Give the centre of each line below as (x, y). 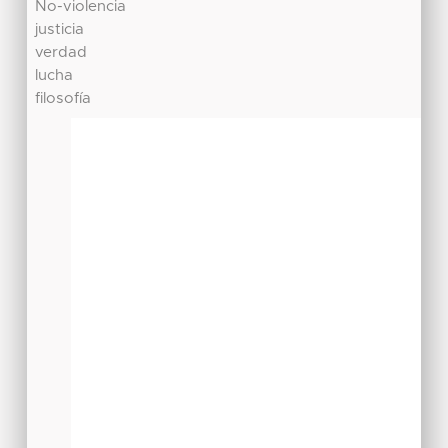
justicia (60, 30)
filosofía (63, 99)
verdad (61, 53)
